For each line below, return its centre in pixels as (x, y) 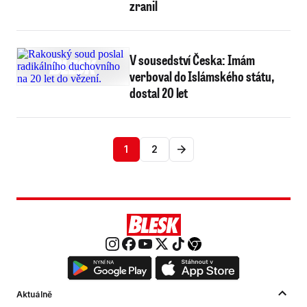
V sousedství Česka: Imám (192, 60)
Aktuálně (34, 294)
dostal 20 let (159, 93)
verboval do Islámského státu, (202, 76)
